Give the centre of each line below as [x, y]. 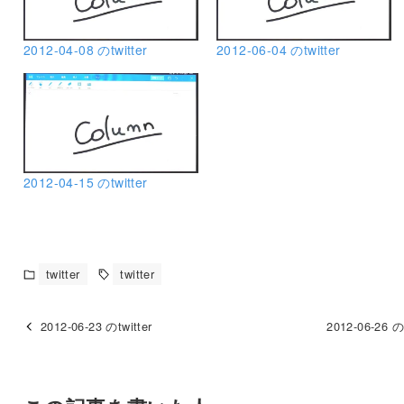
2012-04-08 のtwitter [85, 50]
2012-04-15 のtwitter [85, 183]
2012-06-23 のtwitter [96, 326]
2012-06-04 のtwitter [278, 50]
